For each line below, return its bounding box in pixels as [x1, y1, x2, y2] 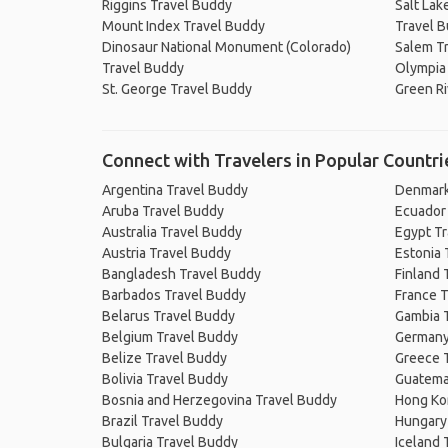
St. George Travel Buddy [102, 81, 252, 97]
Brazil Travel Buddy [102, 413, 223, 429]
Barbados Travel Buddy [102, 287, 246, 303]
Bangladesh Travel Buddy [102, 266, 261, 282]
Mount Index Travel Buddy [102, 18, 265, 34]
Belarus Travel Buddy [102, 308, 235, 324]
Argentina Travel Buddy [102, 182, 248, 198]
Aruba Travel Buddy [102, 203, 224, 219]
